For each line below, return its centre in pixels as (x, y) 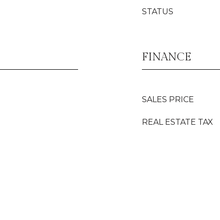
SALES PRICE (168, 99)
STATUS (158, 12)
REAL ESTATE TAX (178, 122)
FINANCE (166, 57)
